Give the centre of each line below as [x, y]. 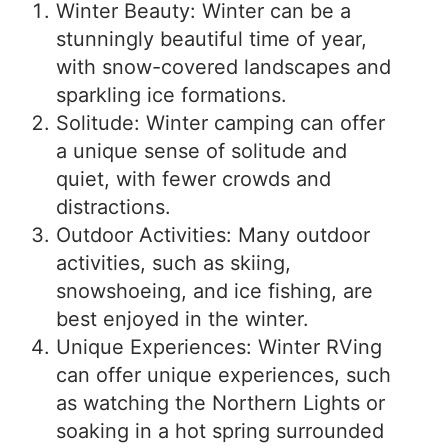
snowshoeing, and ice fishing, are [214, 291]
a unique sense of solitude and [201, 151]
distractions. [113, 207]
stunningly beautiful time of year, [211, 39]
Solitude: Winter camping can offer [220, 123]
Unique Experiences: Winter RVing [219, 347]
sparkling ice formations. [171, 95]
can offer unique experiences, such [223, 375]
